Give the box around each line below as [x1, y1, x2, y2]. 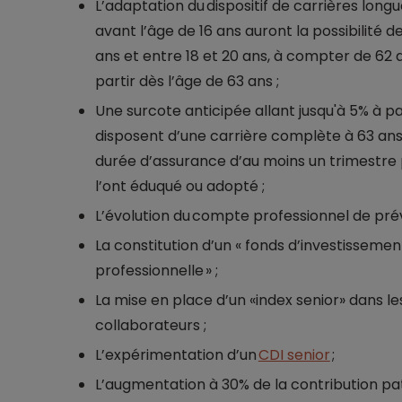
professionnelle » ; [94, 259, 218, 281]
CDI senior [258, 344, 330, 365]
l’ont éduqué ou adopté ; [94, 175, 265, 197]
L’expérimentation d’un [94, 344, 258, 365]
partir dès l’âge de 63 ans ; [94, 70, 279, 92]
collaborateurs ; [94, 314, 206, 336]
